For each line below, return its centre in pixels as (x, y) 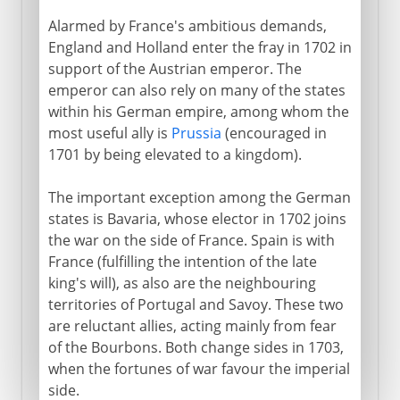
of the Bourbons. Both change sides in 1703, (196, 347)
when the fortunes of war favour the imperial (199, 368)
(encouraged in (274, 133)
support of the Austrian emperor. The (175, 68)
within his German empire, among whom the (198, 111)
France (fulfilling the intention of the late (182, 261)
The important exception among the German (199, 197)
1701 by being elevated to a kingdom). (175, 154)
